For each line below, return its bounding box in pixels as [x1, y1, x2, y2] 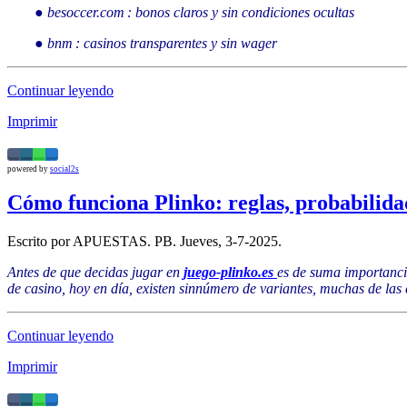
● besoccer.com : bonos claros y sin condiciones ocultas [35, 4, 354, 20]
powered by [7, 164, 50, 174]
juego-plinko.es [184, 264, 273, 281]
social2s [50, 164, 79, 174]
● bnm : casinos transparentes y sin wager [35, 35, 277, 51]
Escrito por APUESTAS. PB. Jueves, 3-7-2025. [7, 233, 282, 250]
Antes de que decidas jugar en [7, 264, 184, 281]
